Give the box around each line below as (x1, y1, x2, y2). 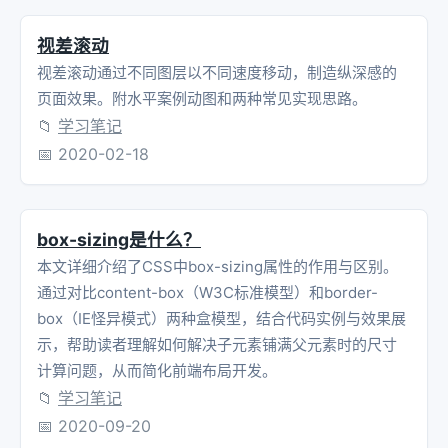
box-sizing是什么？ (37, 228, 201, 250)
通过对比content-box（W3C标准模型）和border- (37, 282, 378, 302)
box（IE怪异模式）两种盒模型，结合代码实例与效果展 (37, 308, 406, 328)
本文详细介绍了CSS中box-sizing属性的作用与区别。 (37, 256, 398, 276)
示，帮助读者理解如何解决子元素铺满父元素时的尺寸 (37, 334, 397, 354)
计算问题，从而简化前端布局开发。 (37, 360, 277, 380)
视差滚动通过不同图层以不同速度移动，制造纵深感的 (37, 62, 397, 82)
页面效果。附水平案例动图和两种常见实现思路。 (37, 88, 367, 108)
